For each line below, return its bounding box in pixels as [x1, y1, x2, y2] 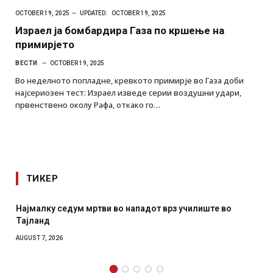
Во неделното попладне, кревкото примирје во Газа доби [15, 74, 244, 86]
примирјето [15, 38, 74, 51]
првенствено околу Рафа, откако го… [15, 99, 160, 110]
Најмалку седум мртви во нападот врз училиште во [16, 203, 232, 213]
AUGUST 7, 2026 [16, 234, 63, 241]
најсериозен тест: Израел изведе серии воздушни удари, [15, 87, 241, 98]
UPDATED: [80, 9, 107, 16]
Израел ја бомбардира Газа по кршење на [15, 24, 224, 37]
